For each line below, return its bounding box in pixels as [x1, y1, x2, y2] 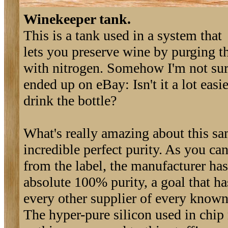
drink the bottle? [23, 93, 117, 108]
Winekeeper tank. [23, 11, 131, 27]
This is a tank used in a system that [23, 27, 222, 43]
